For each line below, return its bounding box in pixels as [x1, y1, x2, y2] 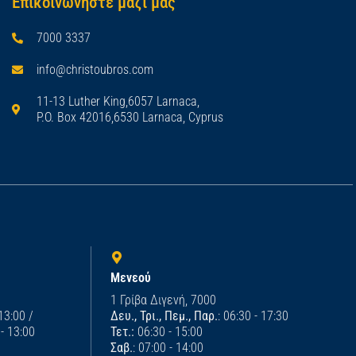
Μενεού [110, 270, 151, 286]
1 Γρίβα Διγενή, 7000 [110, 292, 216, 308]
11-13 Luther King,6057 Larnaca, [36, 94, 199, 110]
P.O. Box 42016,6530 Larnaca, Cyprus [36, 110, 223, 126]
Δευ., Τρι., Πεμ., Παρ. [110, 308, 218, 324]
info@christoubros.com [36, 62, 153, 78]
